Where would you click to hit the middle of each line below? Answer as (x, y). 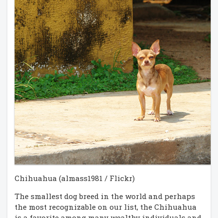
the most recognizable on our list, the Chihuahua (106, 207)
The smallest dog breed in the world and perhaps (105, 196)
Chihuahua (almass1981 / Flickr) (75, 178)
